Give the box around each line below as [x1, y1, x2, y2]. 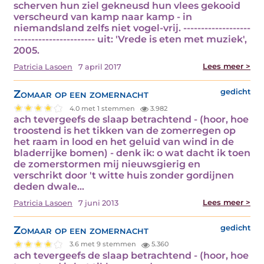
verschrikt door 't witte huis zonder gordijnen [14, 170, 234, 181]
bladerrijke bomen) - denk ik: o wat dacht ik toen [14, 147, 250, 159]
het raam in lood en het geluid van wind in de [14, 136, 234, 148]
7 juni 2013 [78, 199, 118, 208]
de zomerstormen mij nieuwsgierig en [14, 159, 200, 170]
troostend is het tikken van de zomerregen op [14, 125, 236, 137]
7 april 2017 [78, 62, 121, 72]
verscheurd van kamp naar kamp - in [14, 11, 192, 23]
